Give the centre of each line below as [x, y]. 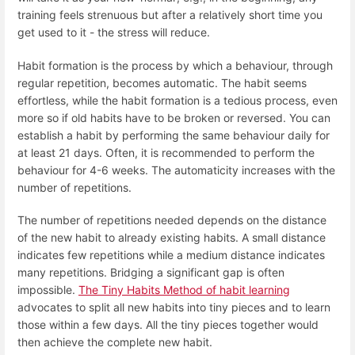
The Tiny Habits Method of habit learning [184, 289]
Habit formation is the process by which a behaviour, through [175, 65]
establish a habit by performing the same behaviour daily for [174, 135]
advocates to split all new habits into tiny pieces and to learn [174, 307]
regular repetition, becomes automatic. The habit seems [162, 82]
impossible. [48, 289]
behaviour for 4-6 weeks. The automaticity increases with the [176, 170]
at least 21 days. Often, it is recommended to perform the [166, 152]
